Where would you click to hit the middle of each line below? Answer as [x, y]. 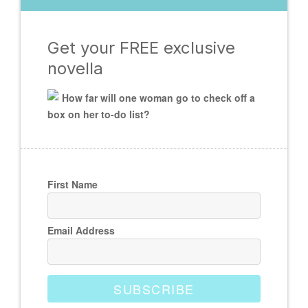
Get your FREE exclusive [141, 47]
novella [75, 68]
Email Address [81, 231]
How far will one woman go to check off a [158, 97]
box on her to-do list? [98, 114]
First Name [72, 185]
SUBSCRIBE [154, 289]
